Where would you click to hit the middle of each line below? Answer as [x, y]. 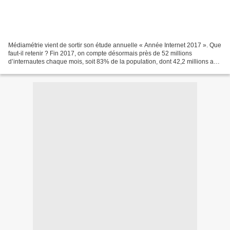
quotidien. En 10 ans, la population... [59, 70]
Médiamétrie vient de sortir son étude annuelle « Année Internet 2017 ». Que [115, 45]
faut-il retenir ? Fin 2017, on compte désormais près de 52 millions [100, 53]
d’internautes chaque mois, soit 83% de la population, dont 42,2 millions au [113, 61]
